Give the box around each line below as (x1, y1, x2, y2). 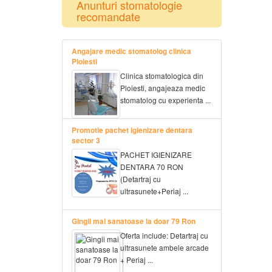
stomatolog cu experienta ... (120, 95, 211, 106)
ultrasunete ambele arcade (120, 242, 209, 253)
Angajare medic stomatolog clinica (72, 46, 191, 57)
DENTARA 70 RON (120, 161, 183, 172)
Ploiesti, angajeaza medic (120, 83, 205, 93)
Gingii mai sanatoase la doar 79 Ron (72, 216, 195, 227)
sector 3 (72, 135, 100, 146)
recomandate (76, 8, 140, 25)
